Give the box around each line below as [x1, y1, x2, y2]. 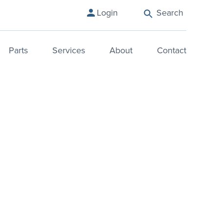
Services [52, 44, 85, 57]
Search [156, 6, 183, 19]
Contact [156, 44, 186, 57]
